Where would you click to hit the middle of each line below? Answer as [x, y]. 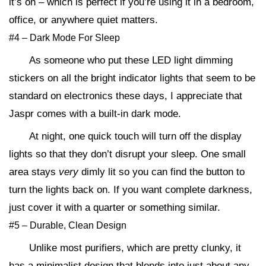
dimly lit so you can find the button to [161, 172]
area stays [34, 172]
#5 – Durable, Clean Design [68, 226]
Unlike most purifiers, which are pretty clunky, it [135, 248]
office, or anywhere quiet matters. [83, 20]
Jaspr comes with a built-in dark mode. [95, 114]
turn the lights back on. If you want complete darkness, [131, 190]
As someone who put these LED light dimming [131, 61]
